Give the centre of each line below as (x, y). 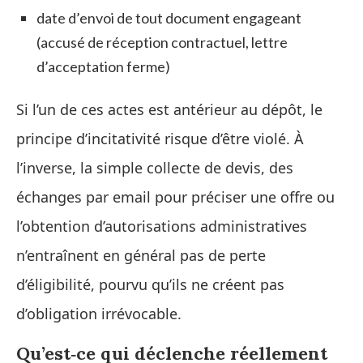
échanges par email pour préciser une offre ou (175, 196)
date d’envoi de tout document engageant (169, 17)
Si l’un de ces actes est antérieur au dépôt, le (169, 109)
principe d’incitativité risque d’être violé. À (160, 138)
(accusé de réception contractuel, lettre (162, 42)
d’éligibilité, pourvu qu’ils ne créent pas (150, 284)
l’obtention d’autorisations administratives (162, 226)
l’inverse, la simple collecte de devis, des (155, 167)
